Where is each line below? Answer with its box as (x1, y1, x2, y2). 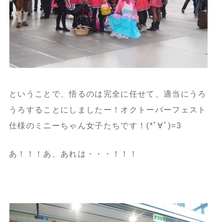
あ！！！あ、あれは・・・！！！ (8, 149, 138, 158)
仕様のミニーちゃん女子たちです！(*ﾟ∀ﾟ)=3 (8, 121, 181, 130)
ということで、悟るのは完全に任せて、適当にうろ (8, 89, 207, 98)
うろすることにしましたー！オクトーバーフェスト (8, 105, 207, 114)
